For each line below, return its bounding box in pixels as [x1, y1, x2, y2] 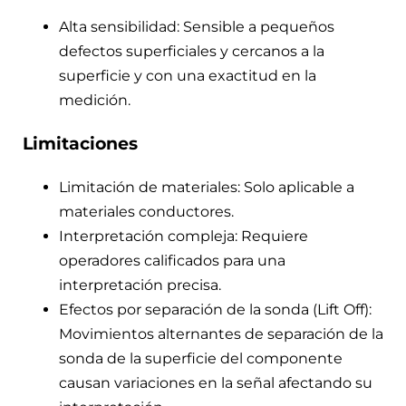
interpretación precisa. [59, 275, 221, 294]
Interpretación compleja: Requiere [59, 227, 308, 245]
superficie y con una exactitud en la [59, 67, 316, 85]
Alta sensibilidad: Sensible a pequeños [59, 18, 334, 36]
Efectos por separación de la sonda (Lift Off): [59, 300, 372, 318]
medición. [59, 92, 130, 110]
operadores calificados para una [59, 251, 285, 269]
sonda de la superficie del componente [59, 349, 343, 367]
